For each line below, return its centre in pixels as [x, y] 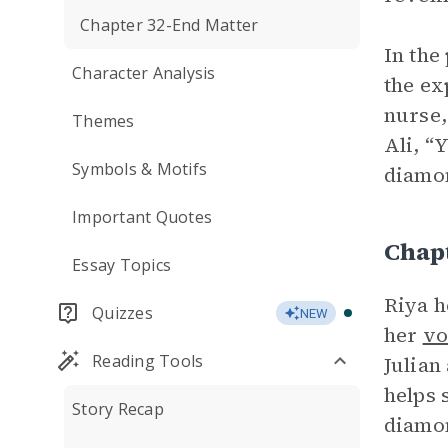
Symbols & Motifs [139, 169]
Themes [103, 121]
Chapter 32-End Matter [169, 25]
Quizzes [122, 313]
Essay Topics [121, 265]
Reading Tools [148, 361]
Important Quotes [142, 217]
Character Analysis [144, 73]
